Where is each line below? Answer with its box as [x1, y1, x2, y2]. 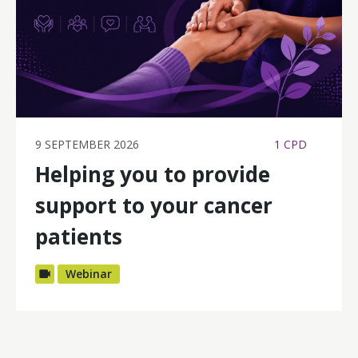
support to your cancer [35, 190, 272, 220]
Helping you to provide [35, 159, 270, 189]
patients [35, 221, 122, 251]
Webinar [66, 265, 112, 281]
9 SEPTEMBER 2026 [35, 136, 139, 152]
